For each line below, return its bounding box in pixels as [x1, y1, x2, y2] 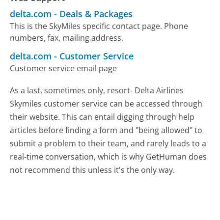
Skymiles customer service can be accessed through [10, 98, 203, 110]
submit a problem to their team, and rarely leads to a [10, 138, 207, 149]
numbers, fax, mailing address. [10, 32, 124, 44]
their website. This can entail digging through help [10, 111, 195, 123]
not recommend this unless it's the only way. [10, 165, 175, 176]
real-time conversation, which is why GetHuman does [10, 151, 207, 163]
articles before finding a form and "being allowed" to [10, 125, 203, 136]
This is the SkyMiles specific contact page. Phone [10, 21, 189, 32]
